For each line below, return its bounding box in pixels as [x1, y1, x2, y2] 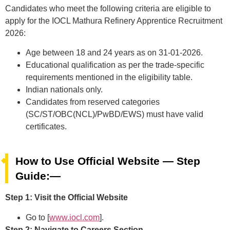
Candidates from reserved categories [26, 98, 160, 107]
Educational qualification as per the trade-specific [26, 61, 204, 70]
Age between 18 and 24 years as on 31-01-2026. [26, 48, 203, 57]
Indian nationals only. [26, 85, 103, 94]
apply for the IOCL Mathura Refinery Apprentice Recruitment [5, 16, 222, 25]
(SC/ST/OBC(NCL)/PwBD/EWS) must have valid [26, 110, 203, 119]
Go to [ [26, 213, 49, 222]
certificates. [26, 122, 67, 131]
